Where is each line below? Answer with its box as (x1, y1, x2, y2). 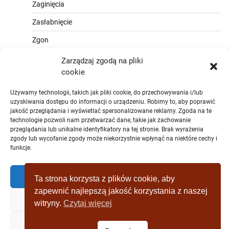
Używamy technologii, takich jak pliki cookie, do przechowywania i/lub (10, 89, 203, 96)
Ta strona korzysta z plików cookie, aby (34, 174, 175, 183)
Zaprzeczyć (95, 195, 134, 204)
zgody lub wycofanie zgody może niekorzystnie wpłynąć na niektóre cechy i (10, 135, 217, 142)
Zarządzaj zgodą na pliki (61, 56, 143, 65)
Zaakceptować (89, 172, 140, 181)
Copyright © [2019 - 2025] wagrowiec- (8, 215, 143, 225)
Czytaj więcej (63, 198, 112, 208)
